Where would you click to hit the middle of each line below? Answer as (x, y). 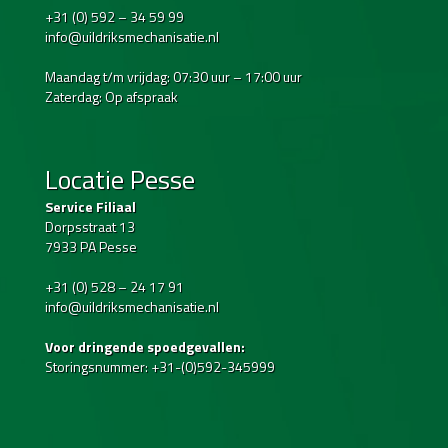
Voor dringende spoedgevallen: (145, 347)
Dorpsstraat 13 (90, 227)
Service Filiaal (90, 207)
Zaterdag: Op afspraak (111, 97)
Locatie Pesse (120, 180)
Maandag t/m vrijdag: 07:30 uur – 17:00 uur (173, 77)
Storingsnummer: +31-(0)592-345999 (160, 367)
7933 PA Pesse (91, 247)
